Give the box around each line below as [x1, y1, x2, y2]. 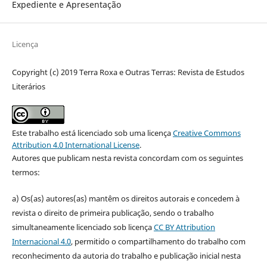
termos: [11, 167, 40, 178]
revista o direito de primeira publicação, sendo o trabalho [11, 207, 214, 219]
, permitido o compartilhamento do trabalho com [70, 236, 246, 247]
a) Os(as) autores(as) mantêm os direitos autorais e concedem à [11, 193, 240, 204]
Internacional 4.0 [11, 236, 71, 247]
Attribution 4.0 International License [11, 139, 139, 151]
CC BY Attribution [153, 222, 215, 233]
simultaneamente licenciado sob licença [11, 222, 154, 233]
